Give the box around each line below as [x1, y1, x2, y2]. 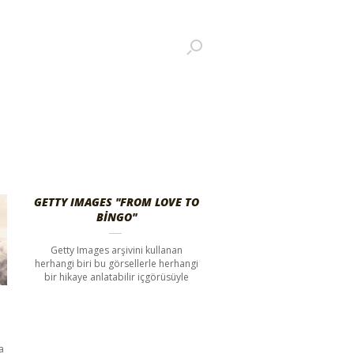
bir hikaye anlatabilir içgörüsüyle [43, 270, 189, 284]
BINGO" [96, 209, 137, 224]
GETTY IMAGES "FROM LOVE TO [33, 194, 199, 209]
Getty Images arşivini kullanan [50, 243, 183, 257]
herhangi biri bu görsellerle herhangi [34, 257, 198, 270]
